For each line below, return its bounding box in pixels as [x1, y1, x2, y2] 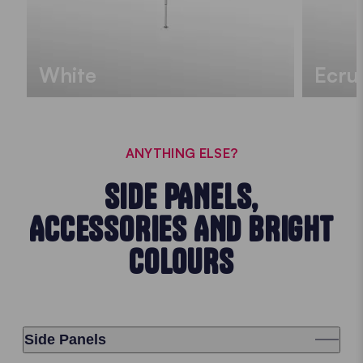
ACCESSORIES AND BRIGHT [29, 208, 334, 250]
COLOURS [129, 241, 234, 282]
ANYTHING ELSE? [125, 144, 238, 161]
